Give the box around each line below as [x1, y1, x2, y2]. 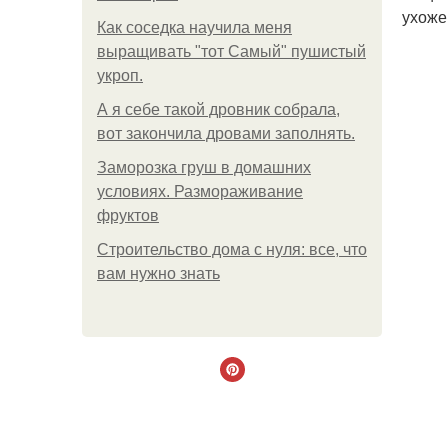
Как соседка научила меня [97, 19, 292, 36]
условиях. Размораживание [97, 183, 303, 200]
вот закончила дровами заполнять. [97, 125, 355, 142]
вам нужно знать [97, 265, 220, 282]
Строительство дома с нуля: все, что [97, 241, 367, 258]
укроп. [97, 67, 143, 84]
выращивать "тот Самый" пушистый [97, 43, 366, 60]
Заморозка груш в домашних [97, 159, 311, 176]
